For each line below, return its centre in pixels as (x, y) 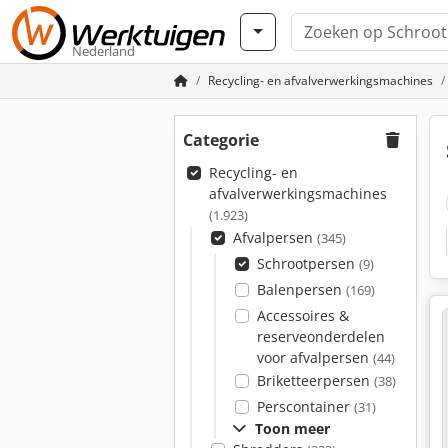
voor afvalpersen (314, 357)
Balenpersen (301, 289)
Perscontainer (305, 406)
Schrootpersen (307, 263)
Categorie (221, 140)
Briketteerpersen (315, 380)
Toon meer (292, 428)
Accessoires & (302, 315)
